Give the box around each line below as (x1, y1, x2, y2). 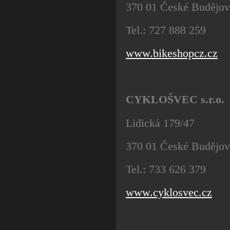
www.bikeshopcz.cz (126, 47, 218, 60)
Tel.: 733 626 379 (126, 163, 206, 176)
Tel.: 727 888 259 (126, 23, 206, 36)
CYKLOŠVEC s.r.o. (126, 93, 224, 106)
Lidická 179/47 (126, 116, 195, 129)
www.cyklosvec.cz (126, 186, 212, 199)
